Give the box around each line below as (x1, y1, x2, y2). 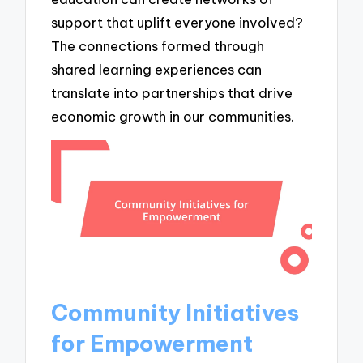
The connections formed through (51, 36, 265, 54)
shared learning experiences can (51, 60, 263, 78)
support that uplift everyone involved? (51, 13, 304, 31)
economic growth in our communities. (51, 107, 295, 125)
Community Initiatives (51, 297, 300, 327)
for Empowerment (51, 328, 254, 357)
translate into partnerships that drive (51, 83, 293, 101)
